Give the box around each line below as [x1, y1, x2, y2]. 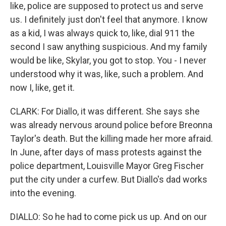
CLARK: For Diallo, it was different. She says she [10, 106, 200, 117]
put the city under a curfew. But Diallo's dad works [10, 174, 207, 185]
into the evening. [10, 188, 76, 198]
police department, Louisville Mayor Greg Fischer [10, 160, 204, 171]
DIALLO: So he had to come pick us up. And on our [10, 211, 207, 222]
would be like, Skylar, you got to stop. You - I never [10, 55, 206, 66]
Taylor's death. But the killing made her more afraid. [10, 133, 213, 144]
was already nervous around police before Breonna [10, 120, 212, 130]
